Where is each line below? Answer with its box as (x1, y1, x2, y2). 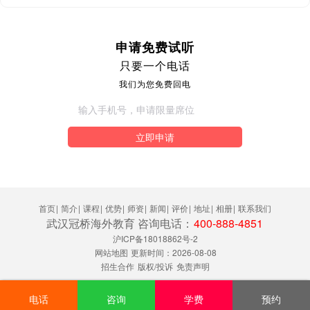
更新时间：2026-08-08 (128, 246, 217, 259)
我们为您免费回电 (119, 77, 191, 90)
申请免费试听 (116, 38, 194, 57)
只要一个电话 (120, 57, 190, 74)
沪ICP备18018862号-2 (112, 232, 198, 245)
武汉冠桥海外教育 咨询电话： (46, 215, 193, 232)
